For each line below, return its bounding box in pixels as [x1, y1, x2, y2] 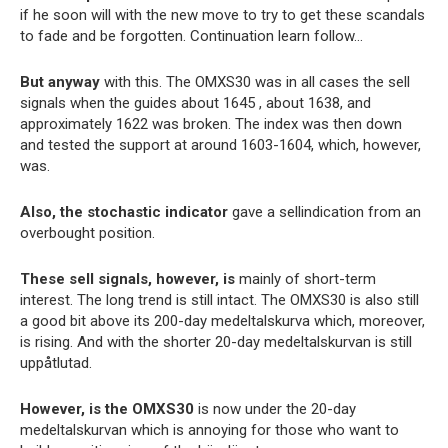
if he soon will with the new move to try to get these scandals [20, 6, 425, 24]
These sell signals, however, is [20, 270, 235, 288]
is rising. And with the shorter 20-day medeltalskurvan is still [20, 333, 412, 351]
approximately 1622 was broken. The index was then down [20, 115, 402, 133]
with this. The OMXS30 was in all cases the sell [100, 73, 410, 91]
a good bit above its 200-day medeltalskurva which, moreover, [20, 312, 425, 330]
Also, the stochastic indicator [20, 203, 228, 221]
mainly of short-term [235, 270, 376, 288]
